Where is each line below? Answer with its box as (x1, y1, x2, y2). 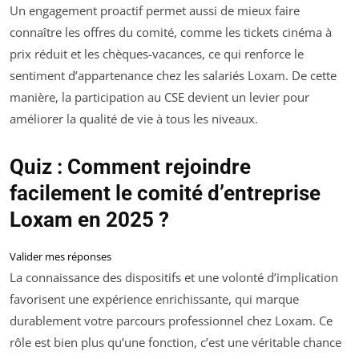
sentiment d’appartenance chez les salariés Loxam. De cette (10, 67, 337, 84)
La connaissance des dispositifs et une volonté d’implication (10, 269, 338, 286)
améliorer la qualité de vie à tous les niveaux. (10, 111, 258, 127)
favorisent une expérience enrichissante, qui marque (10, 291, 299, 308)
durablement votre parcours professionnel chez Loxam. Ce (10, 313, 333, 329)
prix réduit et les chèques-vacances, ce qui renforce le (10, 46, 304, 63)
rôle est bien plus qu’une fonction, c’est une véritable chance (10, 334, 341, 351)
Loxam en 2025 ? (10, 208, 169, 232)
